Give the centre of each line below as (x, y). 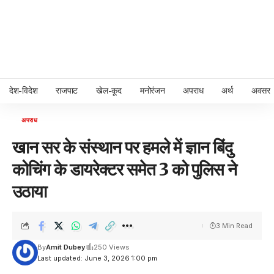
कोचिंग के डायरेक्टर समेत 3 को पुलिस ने (124, 169)
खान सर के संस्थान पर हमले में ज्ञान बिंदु (122, 147)
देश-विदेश (24, 91)
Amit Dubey (65, 247)
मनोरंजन (152, 91)
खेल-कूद (109, 91)
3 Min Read (234, 226)
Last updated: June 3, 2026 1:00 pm (97, 258)
